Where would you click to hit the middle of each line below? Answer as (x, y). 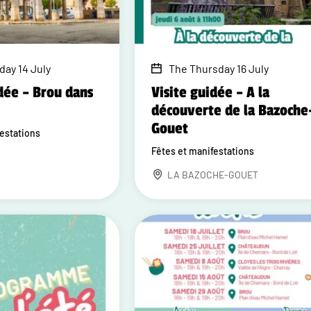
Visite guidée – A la (211, 92)
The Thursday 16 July (219, 68)
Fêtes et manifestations (203, 151)
